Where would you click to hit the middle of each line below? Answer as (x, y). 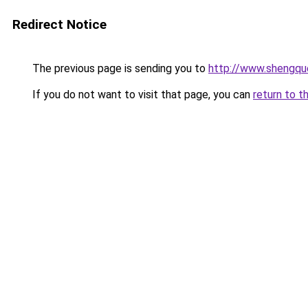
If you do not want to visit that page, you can (141, 95)
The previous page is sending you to (119, 68)
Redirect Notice (59, 24)
